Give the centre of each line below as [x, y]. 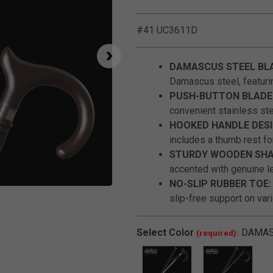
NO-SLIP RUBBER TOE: [220, 184]
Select [151, 232]
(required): [218, 233]
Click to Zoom [135, 192]
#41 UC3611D [167, 30]
